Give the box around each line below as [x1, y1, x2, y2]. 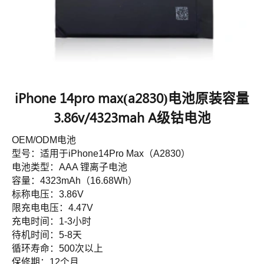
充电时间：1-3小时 [12, 216, 91, 227]
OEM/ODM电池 [12, 135, 76, 146]
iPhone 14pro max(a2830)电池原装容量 [15, 89, 249, 107]
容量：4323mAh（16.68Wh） [12, 176, 137, 186]
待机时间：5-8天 [12, 230, 82, 240]
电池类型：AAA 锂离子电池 [12, 162, 127, 173]
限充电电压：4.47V [12, 203, 93, 213]
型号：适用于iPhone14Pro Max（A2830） [12, 148, 190, 159]
